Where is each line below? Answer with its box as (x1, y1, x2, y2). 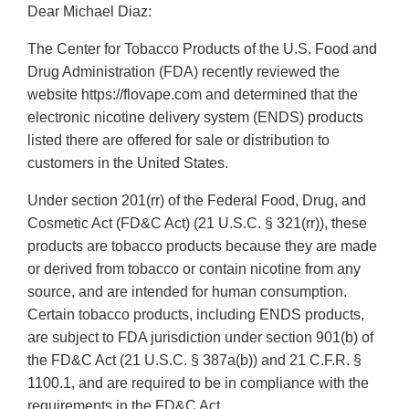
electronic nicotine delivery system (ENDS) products (27, 110, 363, 126)
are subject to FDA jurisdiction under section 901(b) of (27, 330, 373, 346)
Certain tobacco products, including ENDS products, (27, 307, 364, 323)
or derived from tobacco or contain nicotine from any (27, 261, 361, 278)
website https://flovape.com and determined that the (27, 87, 358, 103)
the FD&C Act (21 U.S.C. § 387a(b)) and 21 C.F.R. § (27, 352, 362, 369)
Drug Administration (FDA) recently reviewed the (27, 64, 340, 80)
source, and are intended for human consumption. (27, 284, 347, 300)
